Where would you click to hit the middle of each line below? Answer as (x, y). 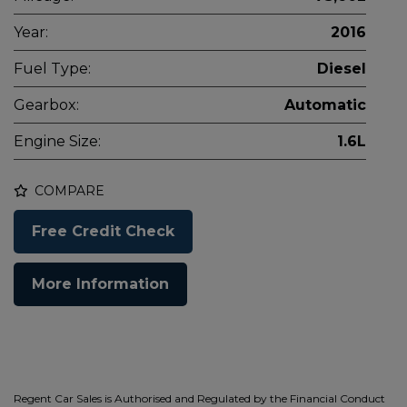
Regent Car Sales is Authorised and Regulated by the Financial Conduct (199, 398)
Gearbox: (46, 105)
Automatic (325, 105)
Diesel (342, 69)
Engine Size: (57, 141)
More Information (100, 284)
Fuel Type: (52, 69)
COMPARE (68, 190)
